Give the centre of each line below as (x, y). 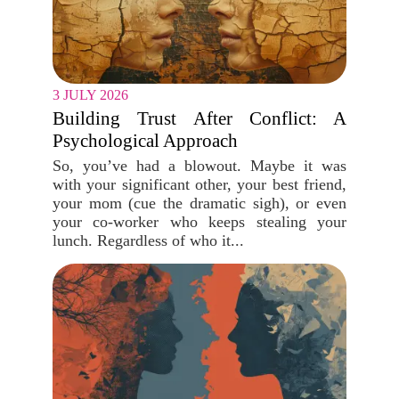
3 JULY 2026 (90, 95)
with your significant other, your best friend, (199, 184)
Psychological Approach (145, 141)
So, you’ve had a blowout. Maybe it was (199, 166)
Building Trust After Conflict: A (199, 118)
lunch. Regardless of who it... (148, 240)
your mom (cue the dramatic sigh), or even (199, 203)
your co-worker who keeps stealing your (199, 222)
